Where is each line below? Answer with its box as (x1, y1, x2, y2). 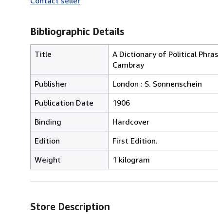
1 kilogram (112, 154, 150, 164)
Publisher (35, 78, 67, 89)
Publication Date (35, 97, 93, 108)
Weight (35, 154, 61, 164)
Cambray (112, 59, 144, 70)
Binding (35, 116, 61, 127)
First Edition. (112, 135, 158, 145)
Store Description (30, 200, 110, 212)
